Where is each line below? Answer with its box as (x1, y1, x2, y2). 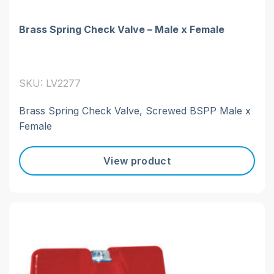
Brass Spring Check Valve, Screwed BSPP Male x (19, 105, 251, 117)
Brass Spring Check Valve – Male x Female (19, 23, 224, 36)
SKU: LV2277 (19, 77, 81, 90)
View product (103, 154, 171, 167)
